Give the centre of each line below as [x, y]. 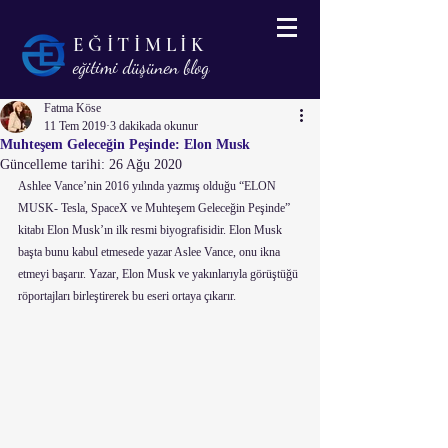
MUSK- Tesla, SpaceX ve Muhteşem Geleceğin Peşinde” [155, 208]
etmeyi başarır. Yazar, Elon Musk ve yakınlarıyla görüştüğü [159, 274]
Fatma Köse [72, 108]
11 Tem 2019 [75, 126]
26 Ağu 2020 [145, 164]
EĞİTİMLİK [140, 44]
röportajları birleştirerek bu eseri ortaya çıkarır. [127, 296]
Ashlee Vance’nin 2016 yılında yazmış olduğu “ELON [148, 186]
